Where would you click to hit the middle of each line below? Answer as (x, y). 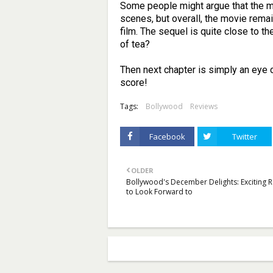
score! (134, 83)
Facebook (167, 136)
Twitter (244, 136)
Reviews (204, 106)
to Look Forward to (159, 192)
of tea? (136, 44)
